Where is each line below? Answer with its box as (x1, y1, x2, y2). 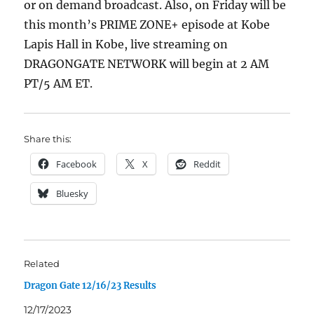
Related (24, 258, 60, 269)
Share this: (24, 133, 72, 144)
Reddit (193, 158, 221, 170)
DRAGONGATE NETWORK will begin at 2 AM (24, 57, 270, 71)
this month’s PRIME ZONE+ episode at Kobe (24, 18, 271, 32)
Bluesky (56, 187, 89, 200)
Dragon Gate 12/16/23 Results (24, 280, 157, 292)
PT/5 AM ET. (24, 76, 93, 90)
